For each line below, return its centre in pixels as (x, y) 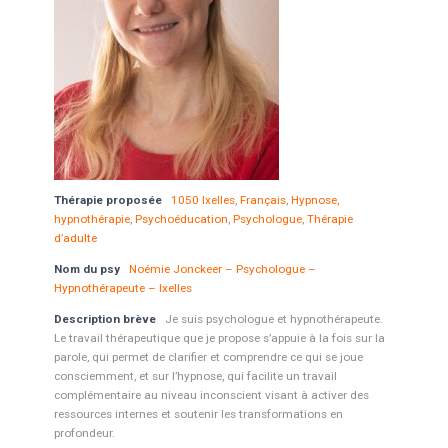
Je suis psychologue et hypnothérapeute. (273, 319)
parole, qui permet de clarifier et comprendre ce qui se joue (208, 357)
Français (262, 200)
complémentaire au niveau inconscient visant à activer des (211, 395)
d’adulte (75, 238)
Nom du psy (86, 269)
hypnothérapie (91, 219)
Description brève (104, 319)
